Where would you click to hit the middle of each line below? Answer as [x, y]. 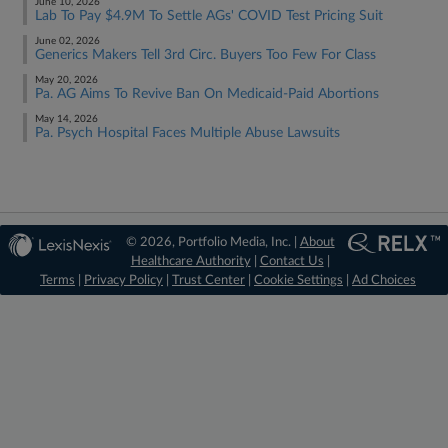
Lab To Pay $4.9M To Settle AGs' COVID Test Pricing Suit [209, 16]
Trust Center [208, 280]
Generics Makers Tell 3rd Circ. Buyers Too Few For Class [205, 55]
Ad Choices [384, 280]
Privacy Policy [123, 280]
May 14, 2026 [66, 119]
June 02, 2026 [67, 41]
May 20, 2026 [66, 80]
